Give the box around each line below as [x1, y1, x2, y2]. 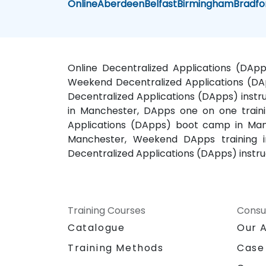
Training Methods [68, 240, 164, 255]
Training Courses [68, 203, 145, 217]
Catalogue [68, 220, 125, 235]
